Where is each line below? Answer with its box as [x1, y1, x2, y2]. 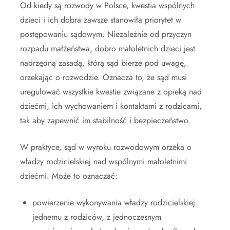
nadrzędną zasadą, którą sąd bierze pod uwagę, [20, 57, 186, 69]
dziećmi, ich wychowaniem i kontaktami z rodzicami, [20, 100, 202, 112]
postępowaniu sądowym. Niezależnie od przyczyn [20, 28, 191, 41]
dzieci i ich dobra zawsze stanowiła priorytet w [20, 14, 181, 26]
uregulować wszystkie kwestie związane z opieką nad [20, 86, 202, 98]
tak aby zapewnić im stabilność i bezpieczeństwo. [20, 114, 190, 127]
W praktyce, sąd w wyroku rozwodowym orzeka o [20, 141, 191, 154]
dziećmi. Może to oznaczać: [20, 170, 118, 182]
